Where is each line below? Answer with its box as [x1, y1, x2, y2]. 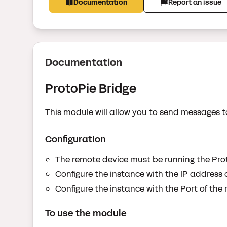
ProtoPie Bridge [45, 80, 136, 97]
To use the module [45, 207, 127, 220]
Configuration [45, 133, 106, 146]
